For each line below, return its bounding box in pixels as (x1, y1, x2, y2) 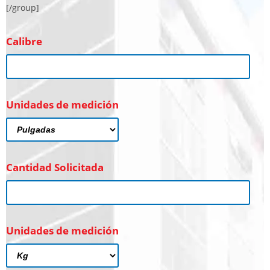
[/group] (6, 2, 39, 13)
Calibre (6, 34, 42, 48)
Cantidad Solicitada (6, 160, 104, 174)
